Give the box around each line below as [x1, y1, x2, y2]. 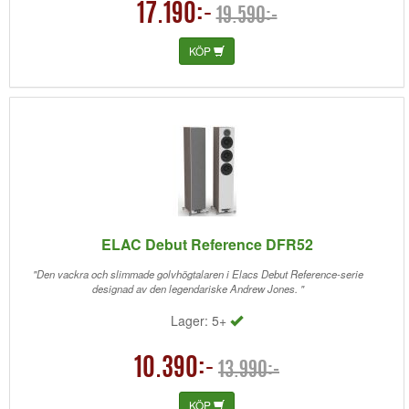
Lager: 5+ [171, 311, 230, 330]
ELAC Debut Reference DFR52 [100, 234, 313, 255]
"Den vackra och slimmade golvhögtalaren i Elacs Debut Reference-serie [32, 267, 363, 281]
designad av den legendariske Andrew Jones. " [91, 281, 304, 296]
